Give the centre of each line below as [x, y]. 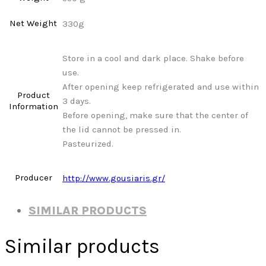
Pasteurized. [88, 143]
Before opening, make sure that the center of [155, 115]
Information [33, 106]
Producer [33, 177]
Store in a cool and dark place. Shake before [153, 58]
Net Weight [33, 23]
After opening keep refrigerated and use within [161, 86]
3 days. [77, 101]
